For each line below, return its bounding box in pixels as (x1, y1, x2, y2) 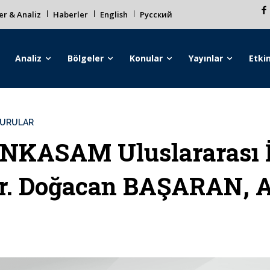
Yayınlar (189, 52, 224, 64)
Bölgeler (67, 52, 104, 64)
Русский (140, 9, 172, 20)
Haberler (53, 9, 88, 20)
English (100, 9, 128, 20)
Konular (130, 52, 163, 64)
